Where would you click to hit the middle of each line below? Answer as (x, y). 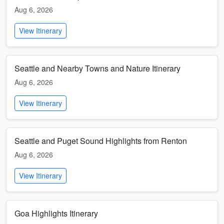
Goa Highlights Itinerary (56, 213)
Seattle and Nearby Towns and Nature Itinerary (97, 68)
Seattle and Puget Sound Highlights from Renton (101, 141)
